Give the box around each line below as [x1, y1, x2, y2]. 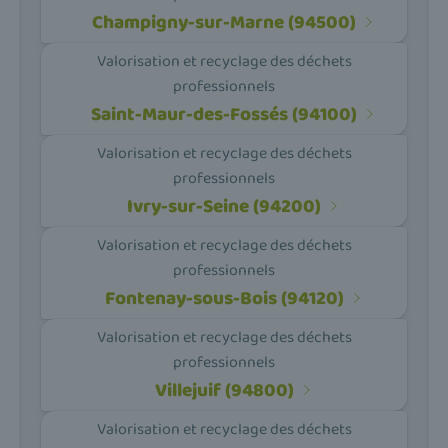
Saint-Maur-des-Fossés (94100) [91, 98, 357, 130]
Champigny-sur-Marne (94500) [92, 6, 356, 38]
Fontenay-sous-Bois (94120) [104, 282, 344, 314]
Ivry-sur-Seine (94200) [127, 190, 321, 222]
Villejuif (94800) [154, 374, 294, 406]
